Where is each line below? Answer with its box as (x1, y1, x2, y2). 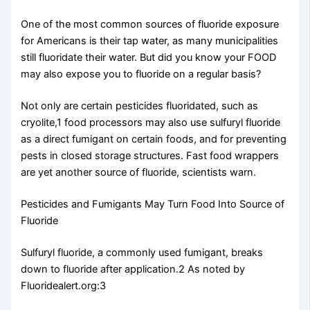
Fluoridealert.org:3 (21, 279, 107, 292)
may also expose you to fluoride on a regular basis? (21, 68, 262, 81)
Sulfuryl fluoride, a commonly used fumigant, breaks (21, 246, 264, 259)
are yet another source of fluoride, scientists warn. (21, 166, 257, 179)
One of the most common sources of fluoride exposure (21, 18, 280, 31)
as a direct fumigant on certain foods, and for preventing (21, 133, 287, 146)
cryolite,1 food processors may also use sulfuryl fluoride (21, 116, 281, 129)
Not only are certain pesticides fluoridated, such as (21, 100, 259, 113)
